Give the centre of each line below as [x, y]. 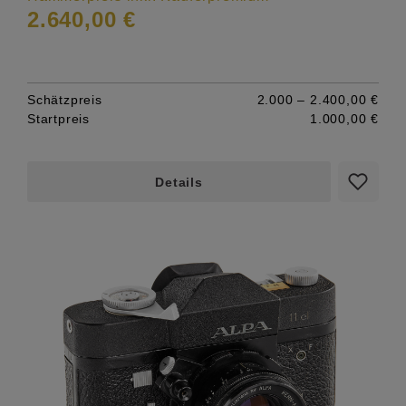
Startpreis [59, 118]
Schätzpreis [65, 99]
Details [179, 182]
